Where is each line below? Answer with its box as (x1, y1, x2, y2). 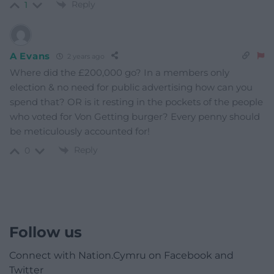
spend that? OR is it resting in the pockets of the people (10, 96, 263, 108)
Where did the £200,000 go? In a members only (10, 67, 229, 79)
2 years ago (65, 51, 105, 61)
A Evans (10, 50, 50, 62)
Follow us (9, 223, 82, 242)
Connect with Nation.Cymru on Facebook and (9, 250, 234, 262)
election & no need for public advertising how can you (10, 81, 253, 94)
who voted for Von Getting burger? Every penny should (10, 111, 260, 123)
